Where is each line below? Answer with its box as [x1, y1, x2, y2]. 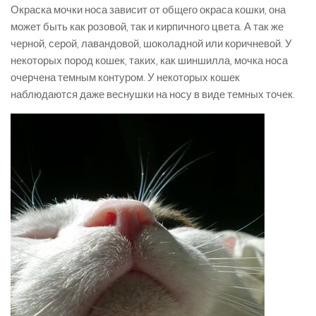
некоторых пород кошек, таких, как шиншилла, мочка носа [11, 54, 288, 68]
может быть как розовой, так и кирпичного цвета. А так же [11, 20, 284, 34]
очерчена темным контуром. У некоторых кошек [11, 71, 240, 85]
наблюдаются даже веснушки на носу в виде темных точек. [11, 88, 295, 102]
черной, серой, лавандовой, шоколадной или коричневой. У [11, 37, 292, 51]
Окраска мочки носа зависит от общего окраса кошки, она [11, 4, 286, 17]
